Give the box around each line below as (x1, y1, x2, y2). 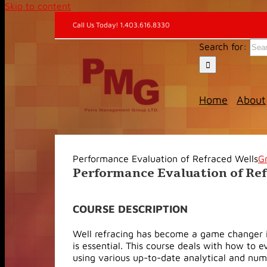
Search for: (199, 41, 247, 52)
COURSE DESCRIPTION (73, 203, 188, 215)
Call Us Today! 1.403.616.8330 (73, 20, 170, 29)
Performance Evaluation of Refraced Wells (73, 153, 258, 164)
